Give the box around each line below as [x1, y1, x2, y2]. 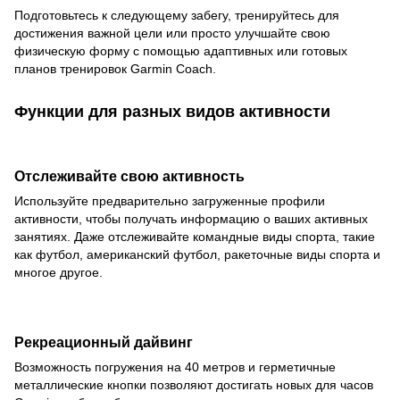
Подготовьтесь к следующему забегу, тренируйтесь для [14, 7, 339, 22]
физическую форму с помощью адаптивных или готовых [14, 43, 347, 58]
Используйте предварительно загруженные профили [14, 193, 325, 208]
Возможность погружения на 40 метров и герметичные [14, 359, 336, 374]
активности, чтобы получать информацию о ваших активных [14, 211, 368, 226]
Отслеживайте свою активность [14, 167, 245, 184]
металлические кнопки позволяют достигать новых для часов [14, 377, 373, 392]
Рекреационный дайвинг [14, 333, 193, 350]
